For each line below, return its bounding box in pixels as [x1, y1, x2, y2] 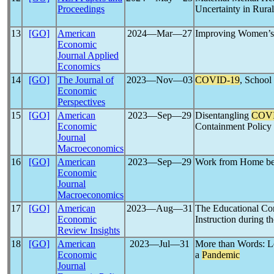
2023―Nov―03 [126, 75, 193, 85]
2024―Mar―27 [127, 28, 192, 39]
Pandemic [202, 250, 240, 260]
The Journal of [57, 75, 114, 85]
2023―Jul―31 [129, 239, 190, 249]
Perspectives [57, 97, 105, 107]
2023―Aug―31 [126, 203, 193, 213]
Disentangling [195, 110, 251, 120]
